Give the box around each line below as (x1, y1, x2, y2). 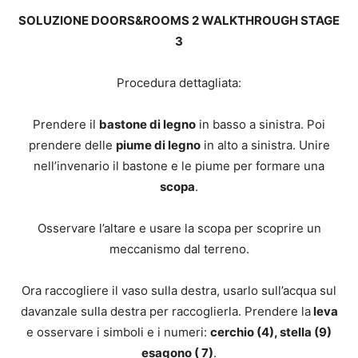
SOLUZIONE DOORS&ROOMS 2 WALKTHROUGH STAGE (18, 13, 340, 28)
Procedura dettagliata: (117, 75, 241, 90)
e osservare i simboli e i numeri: (26, 324, 210, 340)
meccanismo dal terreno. (109, 241, 249, 257)
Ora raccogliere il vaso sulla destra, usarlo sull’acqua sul (22, 283, 336, 298)
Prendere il (33, 117, 99, 132)
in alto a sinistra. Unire (200, 137, 330, 153)
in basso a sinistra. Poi (196, 117, 325, 132)
